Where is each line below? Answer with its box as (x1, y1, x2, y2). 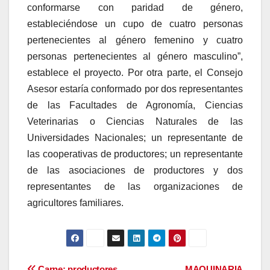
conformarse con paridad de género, (27, 2, 243, 13)
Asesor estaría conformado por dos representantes (27, 83, 243, 94)
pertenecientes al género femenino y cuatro (27, 34, 243, 45)
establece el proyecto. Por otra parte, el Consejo (27, 67, 243, 78)
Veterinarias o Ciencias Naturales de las (27, 116, 243, 127)
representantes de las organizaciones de (27, 181, 243, 192)
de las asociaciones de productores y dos (27, 165, 243, 175)
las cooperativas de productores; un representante (27, 148, 243, 159)
